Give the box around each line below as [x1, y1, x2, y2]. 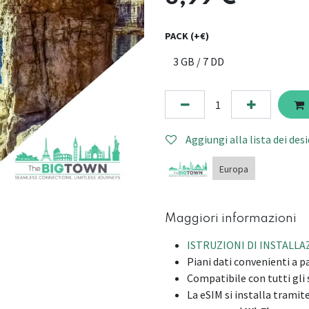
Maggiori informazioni [165, 212, 297, 225]
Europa [219, 163, 248, 176]
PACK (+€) [165, 30, 209, 43]
